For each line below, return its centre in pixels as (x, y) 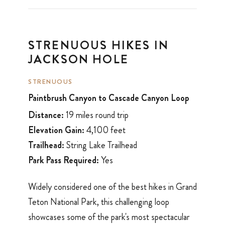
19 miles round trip (96, 115)
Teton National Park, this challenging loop (99, 202)
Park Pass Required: (64, 160)
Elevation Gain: (56, 130)
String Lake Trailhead (101, 145)
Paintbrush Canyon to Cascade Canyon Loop (109, 98)
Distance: (46, 115)
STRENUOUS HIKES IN (98, 45)
